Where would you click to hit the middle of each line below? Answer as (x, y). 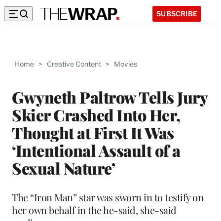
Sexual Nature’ (63, 168)
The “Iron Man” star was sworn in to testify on (108, 197)
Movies (126, 64)
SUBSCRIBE (177, 13)
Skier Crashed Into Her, (96, 114)
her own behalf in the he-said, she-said (94, 210)
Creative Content (74, 64)
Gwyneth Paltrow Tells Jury (110, 97)
